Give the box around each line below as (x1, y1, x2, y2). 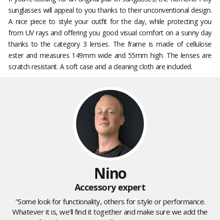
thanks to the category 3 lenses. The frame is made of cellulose (8, 39, 212, 49)
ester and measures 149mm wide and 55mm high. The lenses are (8, 51, 212, 60)
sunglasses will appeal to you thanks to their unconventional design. (8, 5, 212, 15)
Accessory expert (74, 181, 146, 193)
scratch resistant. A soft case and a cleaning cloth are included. (8, 62, 196, 72)
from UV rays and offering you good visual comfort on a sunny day (8, 28, 212, 38)
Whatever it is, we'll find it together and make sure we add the (12, 207, 208, 217)
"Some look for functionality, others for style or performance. (15, 196, 205, 207)
